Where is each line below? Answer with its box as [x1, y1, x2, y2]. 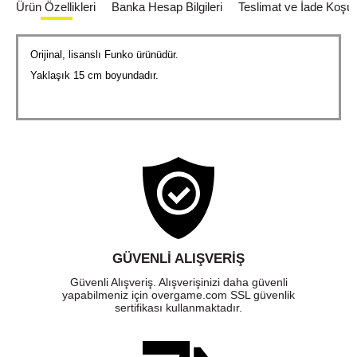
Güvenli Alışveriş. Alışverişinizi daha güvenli [69, 276, 288, 289]
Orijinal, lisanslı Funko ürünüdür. [30, 49, 178, 61]
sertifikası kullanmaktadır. [115, 301, 242, 315]
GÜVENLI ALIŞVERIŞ [112, 251, 245, 267]
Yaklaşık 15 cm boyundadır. [30, 69, 159, 82]
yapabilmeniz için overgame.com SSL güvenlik [62, 288, 295, 302]
